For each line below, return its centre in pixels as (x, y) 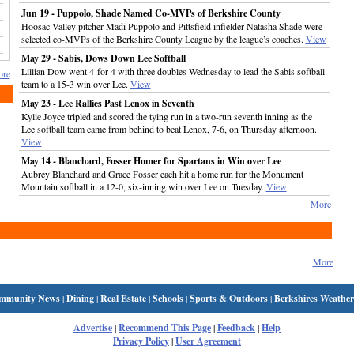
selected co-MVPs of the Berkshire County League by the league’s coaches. (163, 39)
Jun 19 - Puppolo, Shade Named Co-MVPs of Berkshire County (151, 13)
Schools (168, 298)
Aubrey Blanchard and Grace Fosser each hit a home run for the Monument (162, 174)
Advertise (93, 328)
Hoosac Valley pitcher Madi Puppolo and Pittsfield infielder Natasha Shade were (171, 26)
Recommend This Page (165, 328)
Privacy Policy (141, 341)
